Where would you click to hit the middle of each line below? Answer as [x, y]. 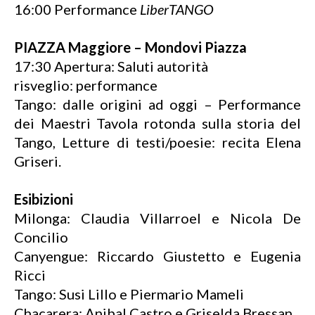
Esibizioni [44, 199]
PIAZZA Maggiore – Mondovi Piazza [130, 47]
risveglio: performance [86, 85]
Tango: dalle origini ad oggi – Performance [157, 104]
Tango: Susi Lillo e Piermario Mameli [129, 294]
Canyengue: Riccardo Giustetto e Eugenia [157, 256]
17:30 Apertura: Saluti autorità [111, 66]
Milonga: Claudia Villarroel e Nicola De [157, 218]
